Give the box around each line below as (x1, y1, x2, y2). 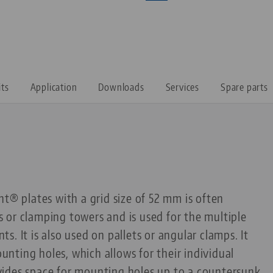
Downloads (98, 81, 144, 94)
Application (30, 81, 77, 94)
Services (165, 81, 200, 94)
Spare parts (221, 81, 268, 94)
